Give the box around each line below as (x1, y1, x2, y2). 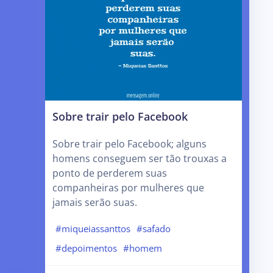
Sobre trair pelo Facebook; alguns (52, 136, 207, 151)
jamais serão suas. (52, 195, 138, 209)
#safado (136, 222, 171, 235)
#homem (122, 241, 162, 254)
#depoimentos (55, 241, 118, 254)
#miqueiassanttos (55, 222, 131, 235)
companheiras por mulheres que (52, 180, 205, 194)
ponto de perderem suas (52, 166, 168, 180)
